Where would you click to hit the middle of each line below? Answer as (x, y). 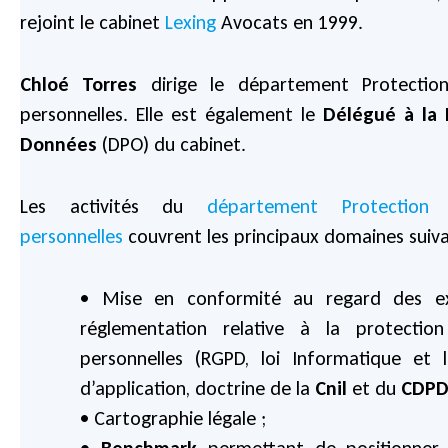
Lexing (190, 21)
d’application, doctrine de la (197, 387)
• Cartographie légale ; (173, 417)
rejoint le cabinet (92, 21)
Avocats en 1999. (289, 21)
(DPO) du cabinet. (171, 143)
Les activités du (114, 205)
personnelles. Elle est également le (172, 113)
